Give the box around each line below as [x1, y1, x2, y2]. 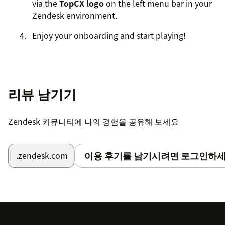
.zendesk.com [16, 149, 68, 162]
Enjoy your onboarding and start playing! [32, 29, 186, 41]
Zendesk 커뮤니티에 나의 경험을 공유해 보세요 [8, 115, 179, 127]
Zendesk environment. [32, 9, 117, 21]
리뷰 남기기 [8, 84, 76, 103]
